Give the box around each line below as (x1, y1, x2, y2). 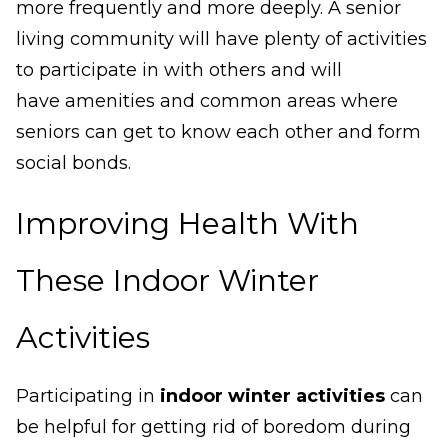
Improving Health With (16, 205, 359, 243)
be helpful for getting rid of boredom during (16, 416, 411, 439)
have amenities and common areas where (16, 90, 398, 113)
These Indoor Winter (16, 262, 319, 300)
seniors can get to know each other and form (16, 121, 421, 144)
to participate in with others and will (16, 59, 342, 82)
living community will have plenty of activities (16, 28, 427, 51)
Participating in (16, 385, 155, 408)
